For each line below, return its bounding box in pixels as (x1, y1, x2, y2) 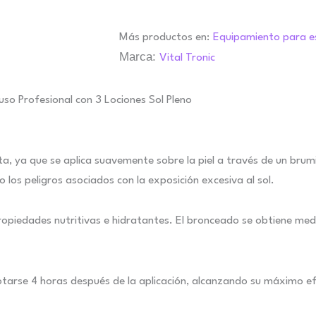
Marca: (119, 49, 159, 63)
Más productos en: (119, 31, 209, 43)
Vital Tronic (159, 51, 215, 63)
